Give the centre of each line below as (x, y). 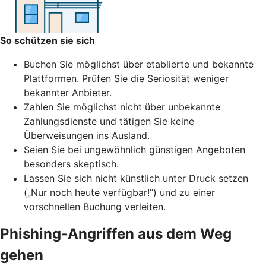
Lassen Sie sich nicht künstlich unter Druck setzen (136, 178)
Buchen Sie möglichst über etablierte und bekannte (139, 64)
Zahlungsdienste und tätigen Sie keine (109, 121)
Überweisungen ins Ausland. (87, 135)
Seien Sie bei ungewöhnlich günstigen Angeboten (134, 149)
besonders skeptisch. (71, 164)
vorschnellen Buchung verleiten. (96, 206)
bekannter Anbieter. (68, 92)
